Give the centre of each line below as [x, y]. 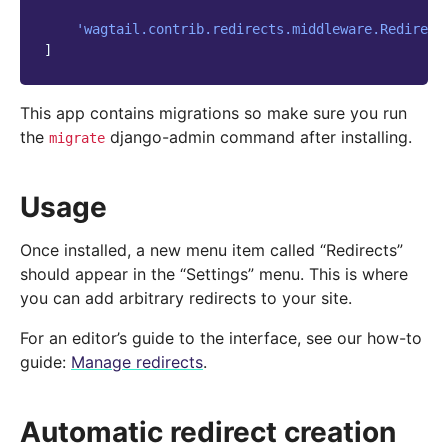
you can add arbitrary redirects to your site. [186, 298]
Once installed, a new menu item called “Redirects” [211, 250]
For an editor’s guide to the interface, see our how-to [221, 338]
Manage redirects [137, 362]
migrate [77, 138]
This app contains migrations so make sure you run [213, 113]
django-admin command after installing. [258, 137]
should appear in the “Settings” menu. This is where [214, 274]
